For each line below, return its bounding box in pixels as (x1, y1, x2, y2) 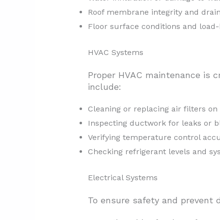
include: (87, 82, 121, 92)
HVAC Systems (87, 48, 143, 57)
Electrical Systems (87, 173, 158, 183)
